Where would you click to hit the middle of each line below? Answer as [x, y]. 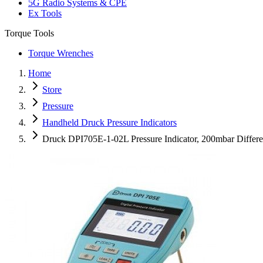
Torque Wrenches [61, 53]
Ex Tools [45, 14]
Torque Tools [29, 33]
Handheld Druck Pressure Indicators [109, 123]
